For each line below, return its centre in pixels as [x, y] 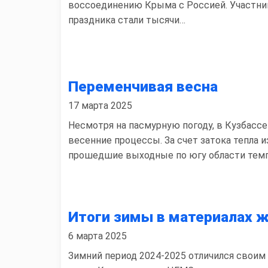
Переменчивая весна [143, 86]
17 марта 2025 [100, 106]
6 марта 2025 [98, 236]
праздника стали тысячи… [127, 20]
